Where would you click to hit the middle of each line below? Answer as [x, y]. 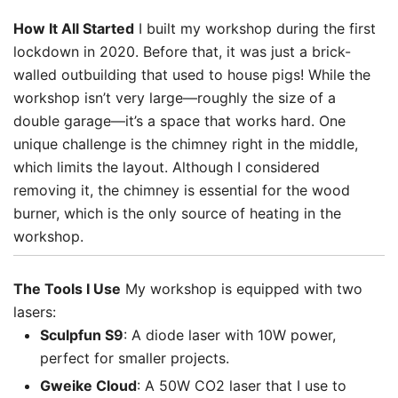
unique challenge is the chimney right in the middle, [186, 143]
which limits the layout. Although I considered [167, 167]
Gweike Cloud [88, 385]
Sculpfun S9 [82, 334]
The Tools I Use [67, 288]
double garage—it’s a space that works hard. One [179, 120]
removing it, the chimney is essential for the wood [182, 190]
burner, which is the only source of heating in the [177, 213]
